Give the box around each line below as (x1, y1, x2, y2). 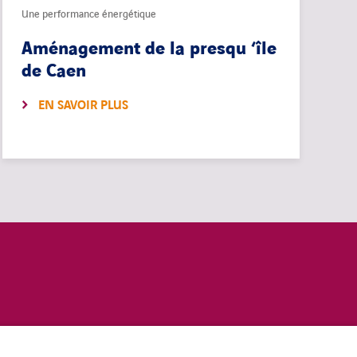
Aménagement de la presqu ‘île (21, 37, 277, 61)
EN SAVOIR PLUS (37, 97, 128, 115)
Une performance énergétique (21, 7, 156, 22)
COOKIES (45, 338, 88, 354)
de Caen (21, 60, 86, 84)
